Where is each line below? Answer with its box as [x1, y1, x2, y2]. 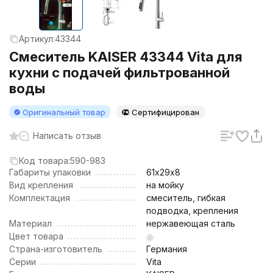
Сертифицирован [132, 107, 199, 117]
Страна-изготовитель [9, 244, 102, 254]
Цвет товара [9, 231, 63, 241]
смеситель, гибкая [146, 193, 225, 203]
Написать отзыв [33, 130, 101, 141]
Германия [146, 244, 187, 254]
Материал [9, 218, 52, 229]
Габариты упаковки [9, 167, 91, 177]
